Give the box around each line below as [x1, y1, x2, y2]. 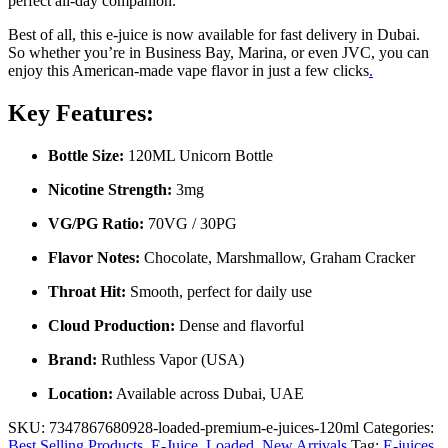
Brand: [48, 351, 97, 369]
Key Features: [8, 100, 154, 127]
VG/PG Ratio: [48, 215, 144, 233]
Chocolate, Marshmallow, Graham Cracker [140, 249, 415, 267]
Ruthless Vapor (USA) [97, 351, 244, 369]
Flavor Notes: [48, 249, 140, 267]
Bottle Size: [48, 147, 124, 165]
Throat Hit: [48, 283, 126, 301]
